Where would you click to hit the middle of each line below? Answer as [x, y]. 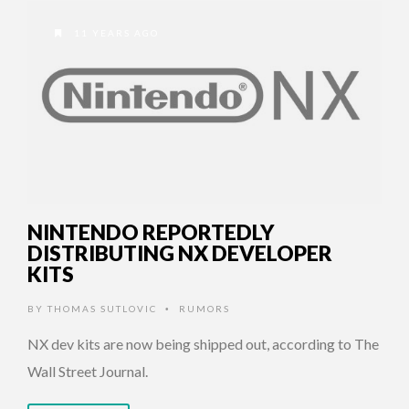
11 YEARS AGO [115, 33]
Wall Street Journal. [88, 372]
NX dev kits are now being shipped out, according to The [203, 344]
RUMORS [204, 309]
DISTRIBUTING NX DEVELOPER [180, 253]
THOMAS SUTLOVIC [102, 309]
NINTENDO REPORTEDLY [151, 232]
